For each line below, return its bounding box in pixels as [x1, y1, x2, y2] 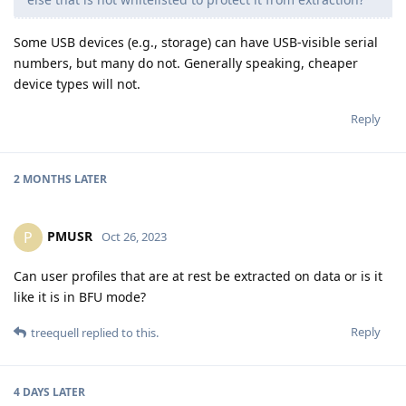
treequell [31, 324, 79, 341]
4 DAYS [14, 383, 50, 400]
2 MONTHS [14, 170, 72, 187]
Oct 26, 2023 [101, 227, 167, 245]
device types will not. [14, 74, 140, 92]
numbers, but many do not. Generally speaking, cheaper [14, 53, 358, 72]
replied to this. [79, 324, 159, 341]
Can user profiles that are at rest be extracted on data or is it [14, 266, 382, 285]
